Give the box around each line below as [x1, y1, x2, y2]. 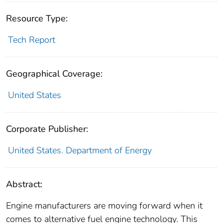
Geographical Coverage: [6, 68, 103, 80]
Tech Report [7, 34, 55, 46]
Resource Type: [6, 12, 68, 25]
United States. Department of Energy [7, 144, 152, 157]
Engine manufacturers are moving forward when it [6, 200, 203, 212]
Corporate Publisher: [6, 123, 88, 135]
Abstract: [6, 178, 42, 191]
